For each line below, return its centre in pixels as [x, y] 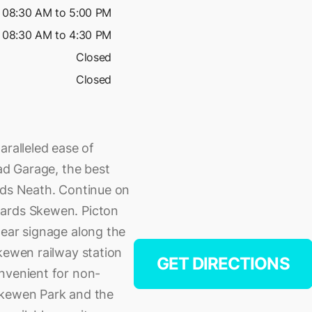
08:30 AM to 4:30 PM [57, 35]
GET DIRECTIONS [223, 264]
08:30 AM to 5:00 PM [57, 13]
